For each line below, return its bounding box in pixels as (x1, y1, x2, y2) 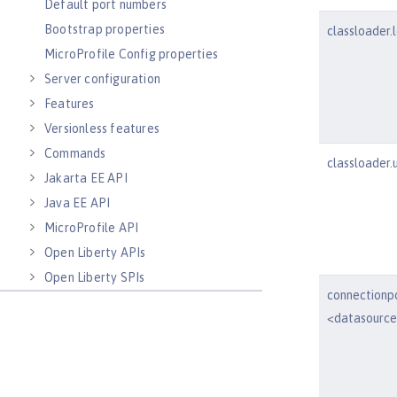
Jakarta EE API (44, 171, 128, 185)
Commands (44, 146, 106, 160)
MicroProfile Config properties (44, 47, 218, 61)
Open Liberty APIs (44, 245, 146, 260)
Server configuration (44, 72, 160, 86)
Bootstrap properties (44, 22, 165, 36)
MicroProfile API (44, 221, 139, 235)
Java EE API (44, 196, 111, 210)
